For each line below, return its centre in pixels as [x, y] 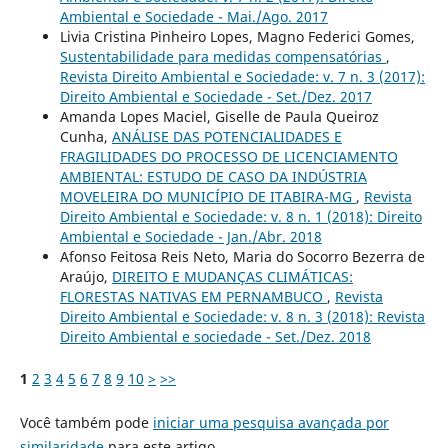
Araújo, [85, 276]
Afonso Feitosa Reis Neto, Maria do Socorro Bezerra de [242, 256]
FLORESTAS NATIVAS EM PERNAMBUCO [193, 296]
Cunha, [85, 136]
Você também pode [86, 422]
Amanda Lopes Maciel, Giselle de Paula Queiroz [219, 116]
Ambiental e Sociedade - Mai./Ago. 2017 [193, 16]
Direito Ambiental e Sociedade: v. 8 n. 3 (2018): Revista [242, 316]
